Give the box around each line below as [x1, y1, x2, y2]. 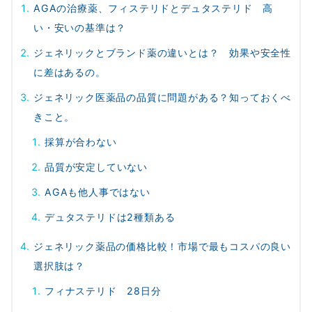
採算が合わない [45, 136, 117, 148]
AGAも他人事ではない [45, 186, 150, 198]
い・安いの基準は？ [33, 22, 127, 34]
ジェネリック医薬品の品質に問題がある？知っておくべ [33, 91, 292, 104]
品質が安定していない [45, 161, 148, 173]
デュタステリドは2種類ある [45, 211, 175, 224]
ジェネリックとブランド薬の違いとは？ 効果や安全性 [33, 47, 291, 59]
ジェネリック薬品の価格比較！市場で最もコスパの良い [33, 240, 291, 253]
